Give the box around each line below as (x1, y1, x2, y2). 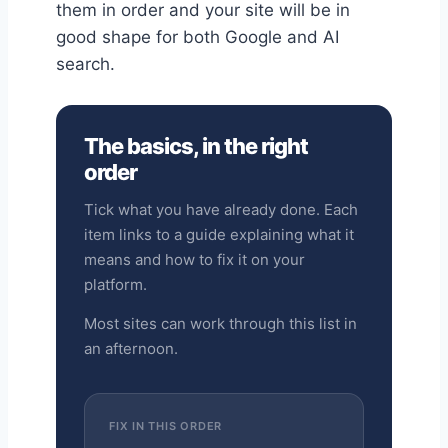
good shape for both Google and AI (56, 27, 339, 48)
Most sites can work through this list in (84, 314, 357, 334)
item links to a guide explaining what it (84, 225, 354, 245)
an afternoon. (84, 339, 178, 359)
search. (56, 54, 115, 75)
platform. (84, 275, 147, 295)
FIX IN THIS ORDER (109, 419, 223, 434)
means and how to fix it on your (84, 250, 305, 270)
